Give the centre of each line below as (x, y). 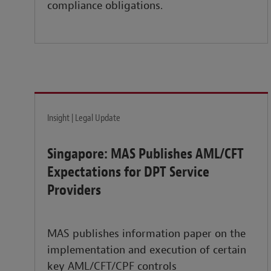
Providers (74, 190)
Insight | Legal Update (84, 118)
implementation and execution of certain (147, 250)
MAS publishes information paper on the (146, 234)
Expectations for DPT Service (128, 172)
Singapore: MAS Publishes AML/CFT (145, 154)
